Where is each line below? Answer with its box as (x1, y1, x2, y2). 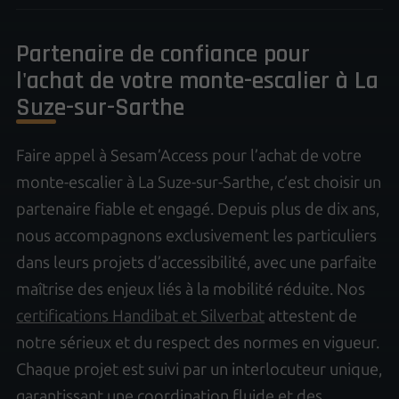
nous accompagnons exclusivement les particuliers (16, 226, 378, 245)
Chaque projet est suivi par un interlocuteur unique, (16, 360, 383, 379)
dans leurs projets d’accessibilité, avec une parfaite (16, 253, 378, 272)
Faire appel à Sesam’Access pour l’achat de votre (16, 146, 362, 165)
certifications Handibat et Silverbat (16, 306, 265, 325)
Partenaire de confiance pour (16, 37, 311, 70)
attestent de (268, 306, 358, 325)
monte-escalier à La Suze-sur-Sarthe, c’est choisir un (16, 173, 382, 191)
